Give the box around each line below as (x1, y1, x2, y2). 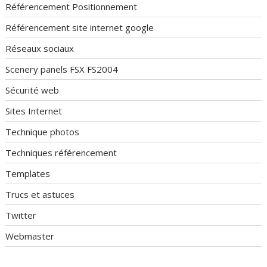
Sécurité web (5, 84, 60, 97)
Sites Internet (5, 105, 63, 117)
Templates (5, 167, 51, 180)
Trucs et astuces (5, 188, 75, 201)
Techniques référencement (5, 147, 117, 159)
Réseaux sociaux (5, 42, 74, 55)
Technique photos (5, 126, 80, 138)
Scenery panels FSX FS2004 (5, 63, 119, 76)
